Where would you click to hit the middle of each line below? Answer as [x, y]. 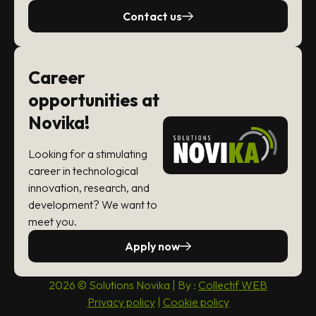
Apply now [152, 247]
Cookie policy [196, 302]
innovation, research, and [89, 188]
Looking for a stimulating [88, 154]
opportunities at [94, 101]
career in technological [83, 171]
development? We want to [93, 205]
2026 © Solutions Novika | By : [123, 285]
